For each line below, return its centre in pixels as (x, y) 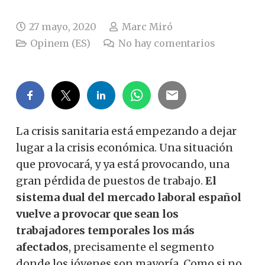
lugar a (34, 147)
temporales (119, 230)
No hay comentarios (167, 43)
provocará (64, 164)
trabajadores (51, 230)
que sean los (146, 214)
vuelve (33, 214)
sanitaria (85, 131)
